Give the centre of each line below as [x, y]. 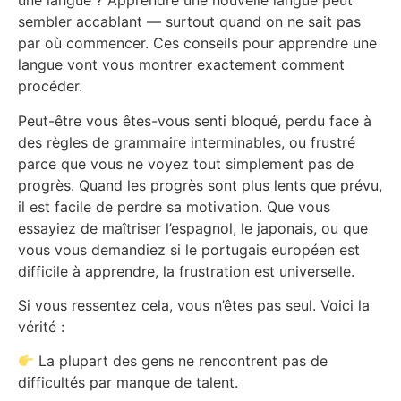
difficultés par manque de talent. [128, 383]
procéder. [50, 86]
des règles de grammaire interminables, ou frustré [187, 142]
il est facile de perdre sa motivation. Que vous [174, 206]
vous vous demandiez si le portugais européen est [189, 249]
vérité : [41, 326]
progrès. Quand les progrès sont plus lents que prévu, [200, 185]
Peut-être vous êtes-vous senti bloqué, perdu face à [195, 120]
